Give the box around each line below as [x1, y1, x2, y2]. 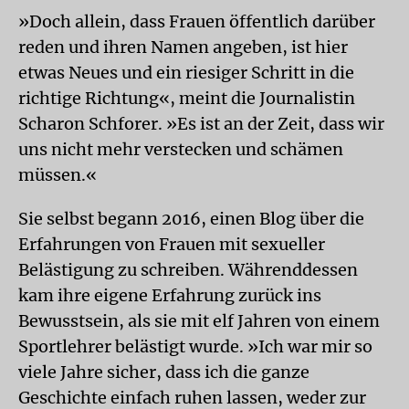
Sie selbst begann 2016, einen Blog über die [18, 208, 364, 229]
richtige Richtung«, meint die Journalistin [18, 88, 355, 109]
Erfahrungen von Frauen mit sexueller [18, 234, 325, 255]
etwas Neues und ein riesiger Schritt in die [18, 62, 354, 83]
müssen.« [18, 164, 97, 185]
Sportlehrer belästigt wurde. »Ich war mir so [18, 336, 372, 357]
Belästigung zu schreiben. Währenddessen [18, 259, 358, 280]
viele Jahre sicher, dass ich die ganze [18, 362, 309, 383]
